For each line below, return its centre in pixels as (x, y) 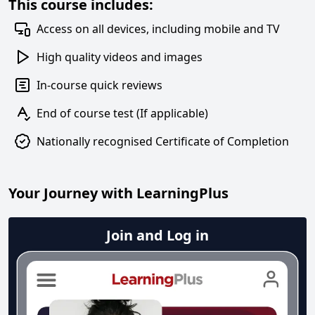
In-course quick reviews (99, 85)
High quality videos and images (120, 57)
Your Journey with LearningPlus (118, 193)
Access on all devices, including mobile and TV (158, 29)
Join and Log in (157, 235)
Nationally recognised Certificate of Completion (163, 141)
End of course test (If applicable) (122, 113)
